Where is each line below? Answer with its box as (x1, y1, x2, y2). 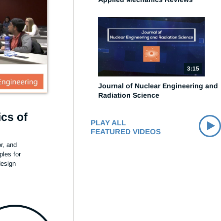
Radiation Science (98, 91, 159, 99)
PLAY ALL (91, 118, 126, 127)
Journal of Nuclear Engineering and (98, 82, 218, 90)
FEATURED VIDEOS (91, 127, 161, 136)
